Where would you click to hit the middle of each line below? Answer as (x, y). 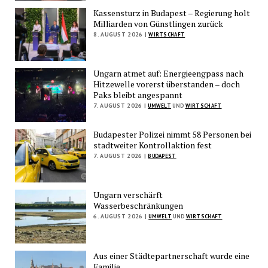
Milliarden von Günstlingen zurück (159, 23)
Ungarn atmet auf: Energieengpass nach (169, 74)
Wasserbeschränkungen (138, 206)
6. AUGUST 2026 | (120, 217)
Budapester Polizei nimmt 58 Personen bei (173, 134)
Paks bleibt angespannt (138, 95)
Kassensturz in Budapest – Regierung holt (172, 13)
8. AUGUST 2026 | (120, 34)
